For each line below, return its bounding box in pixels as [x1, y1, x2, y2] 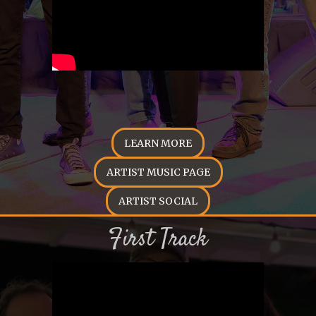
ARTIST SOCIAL [119, 195, 197, 207]
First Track [108, 223, 208, 256]
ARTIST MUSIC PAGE [106, 166, 210, 178]
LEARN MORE [124, 137, 192, 150]
